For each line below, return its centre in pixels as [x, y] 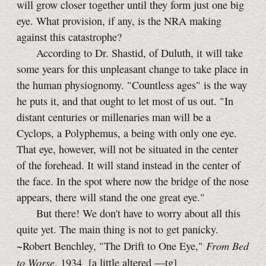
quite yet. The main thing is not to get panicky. [118, 229]
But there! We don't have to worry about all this [129, 213]
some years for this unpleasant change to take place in [132, 69]
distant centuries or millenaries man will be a [114, 117]
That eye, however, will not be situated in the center [127, 149]
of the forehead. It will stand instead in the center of [129, 165]
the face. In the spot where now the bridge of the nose [133, 181]
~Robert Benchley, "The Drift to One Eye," [111, 246]
